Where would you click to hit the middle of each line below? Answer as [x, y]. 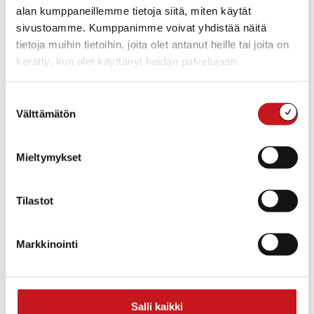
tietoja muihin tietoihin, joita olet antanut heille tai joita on [152, 44]
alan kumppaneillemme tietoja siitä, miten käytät [134, 11]
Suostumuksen [40, 100]
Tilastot [35, 200]
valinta [20, 116]
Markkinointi [47, 244]
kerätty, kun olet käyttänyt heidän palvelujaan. [128, 61]
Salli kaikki [157, 306]
